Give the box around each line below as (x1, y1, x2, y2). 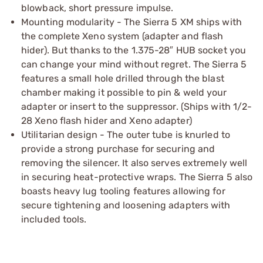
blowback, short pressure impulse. (21, 2, 174, 14)
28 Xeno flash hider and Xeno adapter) (21, 114, 192, 126)
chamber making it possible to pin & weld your (21, 86, 227, 98)
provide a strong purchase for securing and (21, 143, 215, 154)
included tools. (21, 213, 87, 225)
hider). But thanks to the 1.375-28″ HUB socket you (21, 44, 247, 56)
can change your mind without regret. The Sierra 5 (21, 58, 247, 70)
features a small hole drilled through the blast (21, 72, 224, 84)
